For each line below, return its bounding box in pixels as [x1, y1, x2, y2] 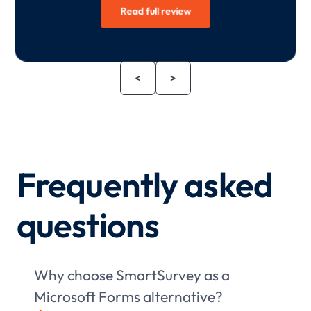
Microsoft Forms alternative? [33, 287, 223, 305]
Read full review [119, 4, 192, 18]
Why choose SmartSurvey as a [33, 265, 230, 284]
